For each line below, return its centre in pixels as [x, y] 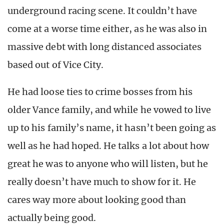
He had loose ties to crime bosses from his [100, 92]
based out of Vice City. [56, 65]
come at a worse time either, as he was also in [107, 29]
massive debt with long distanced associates [105, 47]
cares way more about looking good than [97, 200]
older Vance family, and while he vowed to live [109, 110]
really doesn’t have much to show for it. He [102, 182]
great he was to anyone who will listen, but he [108, 164]
